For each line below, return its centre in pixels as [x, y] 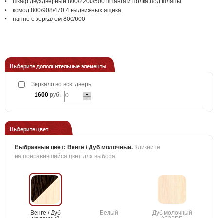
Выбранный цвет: [41, 147]
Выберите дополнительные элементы [58, 66]
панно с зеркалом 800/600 [49, 19]
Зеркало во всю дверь [61, 84]
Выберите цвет [29, 129]
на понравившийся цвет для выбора [65, 156]
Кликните [147, 147]
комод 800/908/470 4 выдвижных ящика [67, 10]
